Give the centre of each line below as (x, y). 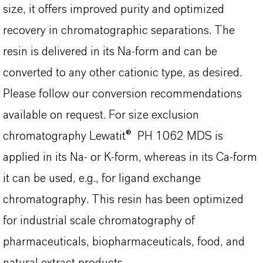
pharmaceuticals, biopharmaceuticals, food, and (124, 242)
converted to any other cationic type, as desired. (122, 73)
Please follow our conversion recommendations (122, 94)
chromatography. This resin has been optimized (123, 200)
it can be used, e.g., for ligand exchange (102, 178)
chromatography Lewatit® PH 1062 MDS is (113, 136)
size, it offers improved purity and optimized (114, 9)
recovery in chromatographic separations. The (119, 31)
